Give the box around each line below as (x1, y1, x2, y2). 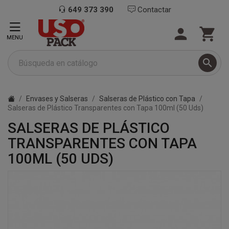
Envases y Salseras (26, 95, 88, 103)
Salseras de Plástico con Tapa (99, 95, 195, 103)
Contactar (135, 5, 171, 14)
